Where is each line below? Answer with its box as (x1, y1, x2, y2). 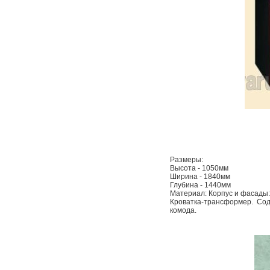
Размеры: (170, 155, 203, 164)
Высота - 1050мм (170, 164, 228, 172)
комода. (170, 206, 196, 215)
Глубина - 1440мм (170, 181, 231, 189)
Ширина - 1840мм (170, 172, 230, 181)
